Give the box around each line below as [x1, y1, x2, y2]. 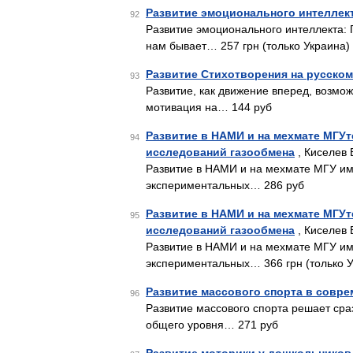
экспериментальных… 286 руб [146, 179, 304, 191]
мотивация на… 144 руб [146, 101, 272, 113]
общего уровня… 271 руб [146, 318, 278, 331]
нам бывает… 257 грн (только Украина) [146, 39, 350, 52]
